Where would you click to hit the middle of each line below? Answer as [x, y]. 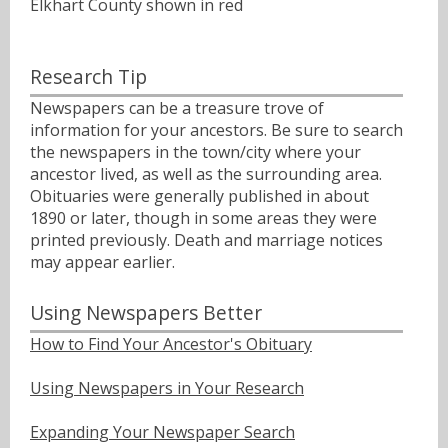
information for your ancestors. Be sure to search [216, 130]
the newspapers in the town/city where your [195, 152]
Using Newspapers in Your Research [167, 387]
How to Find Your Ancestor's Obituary [171, 343]
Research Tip [88, 77]
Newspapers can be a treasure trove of [177, 108]
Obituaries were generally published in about [199, 196]
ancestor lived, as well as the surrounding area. [206, 174]
